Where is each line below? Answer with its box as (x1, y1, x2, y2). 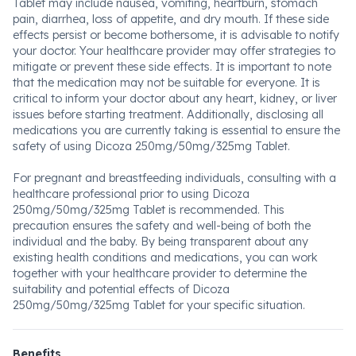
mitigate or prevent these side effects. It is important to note (13, 60, 331, 74)
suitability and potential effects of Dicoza (13, 282, 230, 296)
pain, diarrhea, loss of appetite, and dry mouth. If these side (13, 12, 329, 26)
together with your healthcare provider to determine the (13, 266, 307, 281)
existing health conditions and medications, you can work (13, 250, 318, 265)
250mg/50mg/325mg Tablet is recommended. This (13, 203, 284, 217)
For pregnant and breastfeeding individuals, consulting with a (13, 171, 336, 185)
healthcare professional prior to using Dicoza (13, 187, 250, 201)
